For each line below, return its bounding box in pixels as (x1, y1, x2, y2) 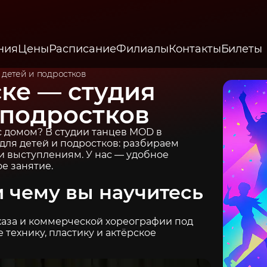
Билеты (221, 42, 263, 55)
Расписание (48, 42, 117, 55)
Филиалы (116, 42, 169, 55)
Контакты (168, 42, 221, 55)
